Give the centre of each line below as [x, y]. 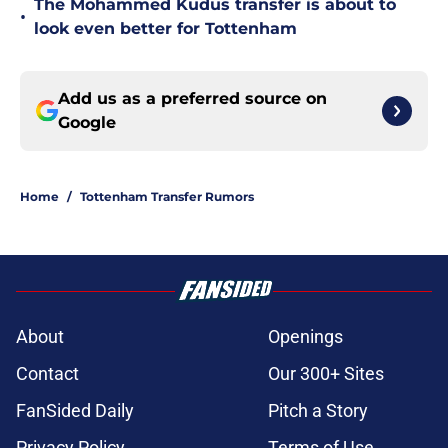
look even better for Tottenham [165, 29]
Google [87, 123]
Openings [305, 337]
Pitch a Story [318, 411]
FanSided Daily [75, 411]
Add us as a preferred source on [192, 99]
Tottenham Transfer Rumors [167, 197]
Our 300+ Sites [326, 374]
